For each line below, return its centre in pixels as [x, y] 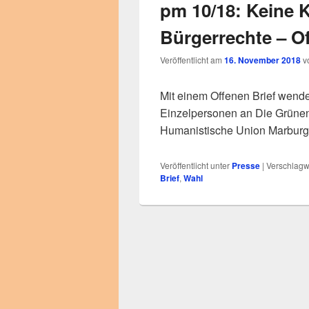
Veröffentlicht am [192, 60]
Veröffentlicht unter [195, 165]
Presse [246, 166]
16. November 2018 [262, 60]
